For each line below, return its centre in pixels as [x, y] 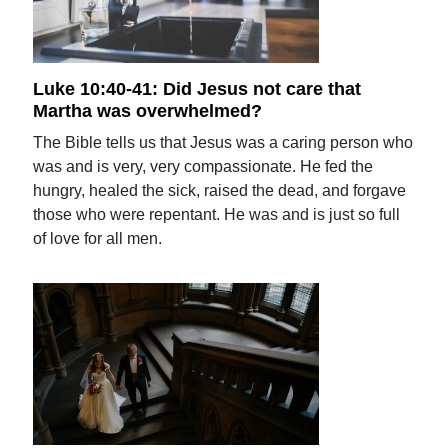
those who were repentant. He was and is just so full [217, 214]
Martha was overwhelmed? [148, 111]
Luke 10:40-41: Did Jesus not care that [197, 89]
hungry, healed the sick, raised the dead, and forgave [220, 190]
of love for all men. [98, 238]
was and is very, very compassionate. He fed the [203, 166]
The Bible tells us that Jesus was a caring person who [223, 142]
